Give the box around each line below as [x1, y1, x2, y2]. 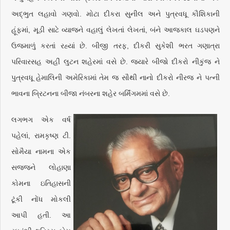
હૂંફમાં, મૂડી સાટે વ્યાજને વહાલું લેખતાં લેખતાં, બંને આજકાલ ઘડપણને [11, 26, 220, 34]
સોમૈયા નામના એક [11, 147, 71, 156]
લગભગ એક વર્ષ [11, 116, 71, 124]
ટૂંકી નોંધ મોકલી [11, 195, 71, 203]
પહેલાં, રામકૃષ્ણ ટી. [11, 131, 71, 140]
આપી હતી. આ [11, 211, 71, 219]
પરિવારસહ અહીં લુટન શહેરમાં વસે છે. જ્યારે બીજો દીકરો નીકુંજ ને [11, 57, 220, 66]
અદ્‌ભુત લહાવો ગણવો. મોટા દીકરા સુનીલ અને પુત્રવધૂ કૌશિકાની [11, 10, 220, 18]
